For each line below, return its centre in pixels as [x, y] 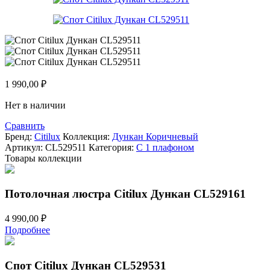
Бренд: [20, 136]
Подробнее [27, 230]
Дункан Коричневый [155, 136]
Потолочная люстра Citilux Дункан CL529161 [125, 193]
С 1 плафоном [165, 147]
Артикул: [25, 147]
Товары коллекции [43, 158]
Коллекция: [87, 136]
